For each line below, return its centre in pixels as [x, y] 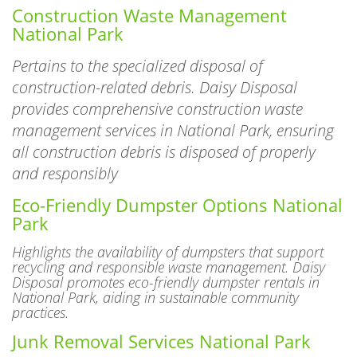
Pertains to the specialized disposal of [137, 51]
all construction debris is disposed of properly [164, 137]
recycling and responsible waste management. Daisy [169, 252]
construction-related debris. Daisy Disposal [155, 73]
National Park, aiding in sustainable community [155, 282]
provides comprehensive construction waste [157, 94]
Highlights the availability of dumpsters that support [168, 237]
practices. [40, 298]
